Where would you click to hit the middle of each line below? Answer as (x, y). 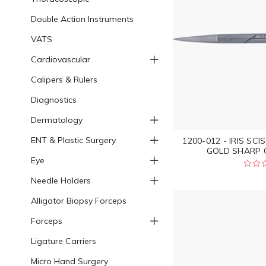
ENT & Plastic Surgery (73, 140)
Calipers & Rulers (64, 79)
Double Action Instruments (82, 19)
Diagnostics (53, 99)
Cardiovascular (60, 59)
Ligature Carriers (63, 241)
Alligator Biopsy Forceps (78, 200)
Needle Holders (61, 180)
